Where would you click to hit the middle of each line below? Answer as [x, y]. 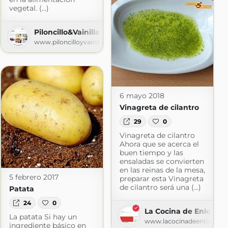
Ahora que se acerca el [159, 144]
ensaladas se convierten [162, 161]
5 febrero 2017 [34, 177]
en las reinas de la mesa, [162, 170]
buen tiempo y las [151, 152]
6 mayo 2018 [142, 96]
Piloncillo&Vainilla [67, 32]
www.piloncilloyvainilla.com [77, 42]
